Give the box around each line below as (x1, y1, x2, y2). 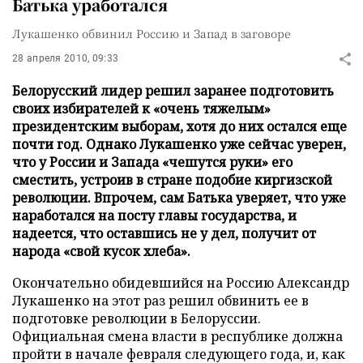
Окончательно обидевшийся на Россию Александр (12, 274, 349, 292)
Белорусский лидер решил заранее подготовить (12, 82, 334, 100)
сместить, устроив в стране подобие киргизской (12, 171, 332, 189)
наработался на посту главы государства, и (12, 207, 297, 224)
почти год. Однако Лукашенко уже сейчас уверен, (12, 135, 346, 153)
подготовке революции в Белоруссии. (12, 310, 261, 327)
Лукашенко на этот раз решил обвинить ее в (12, 292, 309, 310)
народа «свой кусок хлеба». (12, 242, 190, 260)
